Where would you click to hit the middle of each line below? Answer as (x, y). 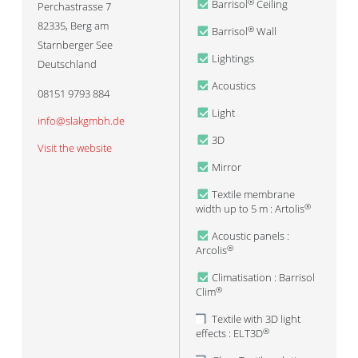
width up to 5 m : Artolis (250, 209)
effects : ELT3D (229, 333)
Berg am (89, 26)
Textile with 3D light (256, 319)
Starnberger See (75, 45)
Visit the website (75, 148)
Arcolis (211, 250)
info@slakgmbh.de (81, 121)
